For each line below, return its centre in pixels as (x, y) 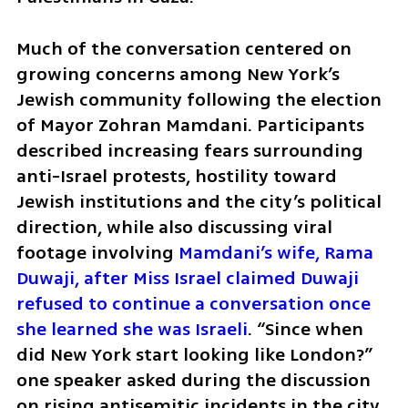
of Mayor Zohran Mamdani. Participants (190, 126)
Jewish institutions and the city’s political (199, 202)
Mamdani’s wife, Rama (275, 253)
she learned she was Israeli (132, 330)
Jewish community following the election (199, 100)
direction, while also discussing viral (174, 228)
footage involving (97, 253)
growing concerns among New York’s (178, 75)
